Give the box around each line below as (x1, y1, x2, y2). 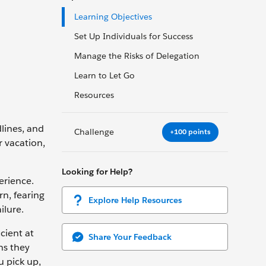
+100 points (170, 126, 211, 137)
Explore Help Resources (88, 194, 182, 205)
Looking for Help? (62, 166, 132, 177)
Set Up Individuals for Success (74, 31, 193, 42)
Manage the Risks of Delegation (74, 50, 199, 61)
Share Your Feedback (88, 231, 172, 242)
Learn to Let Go (74, 70, 135, 81)
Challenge (74, 126, 114, 137)
